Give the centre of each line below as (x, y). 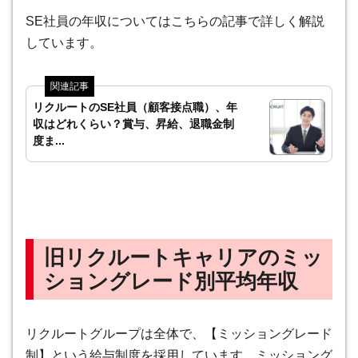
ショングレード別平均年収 (171, 281)
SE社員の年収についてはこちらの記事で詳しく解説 (175, 22)
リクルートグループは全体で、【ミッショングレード (179, 333)
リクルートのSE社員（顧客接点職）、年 (135, 107)
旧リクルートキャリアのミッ (183, 257)
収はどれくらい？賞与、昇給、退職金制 (133, 123)
